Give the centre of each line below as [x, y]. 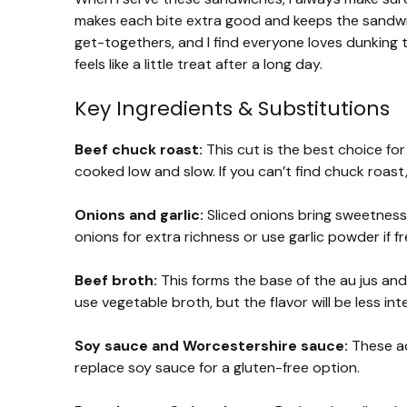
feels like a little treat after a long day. [199, 64]
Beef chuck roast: [139, 149]
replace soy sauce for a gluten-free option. [217, 367]
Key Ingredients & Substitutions [232, 108]
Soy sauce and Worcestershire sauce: [211, 345]
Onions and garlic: [139, 214]
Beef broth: [116, 280]
